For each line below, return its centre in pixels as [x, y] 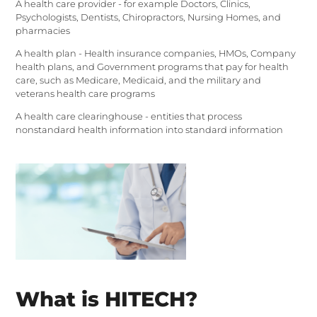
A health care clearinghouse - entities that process [129, 116]
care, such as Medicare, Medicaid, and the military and [139, 80]
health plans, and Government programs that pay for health [152, 67]
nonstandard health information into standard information [150, 129]
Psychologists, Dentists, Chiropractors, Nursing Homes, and [149, 17]
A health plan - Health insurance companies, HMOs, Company [156, 53]
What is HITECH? [107, 299]
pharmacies [43, 30]
